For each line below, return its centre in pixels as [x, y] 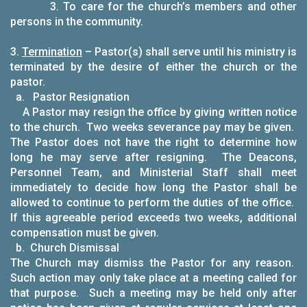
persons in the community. [77, 22]
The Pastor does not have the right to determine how [153, 142]
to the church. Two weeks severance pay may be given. [153, 127]
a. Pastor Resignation [70, 97]
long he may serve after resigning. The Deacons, [153, 157]
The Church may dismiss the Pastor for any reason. [153, 263]
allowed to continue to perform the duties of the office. [153, 202]
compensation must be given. [90, 233]
